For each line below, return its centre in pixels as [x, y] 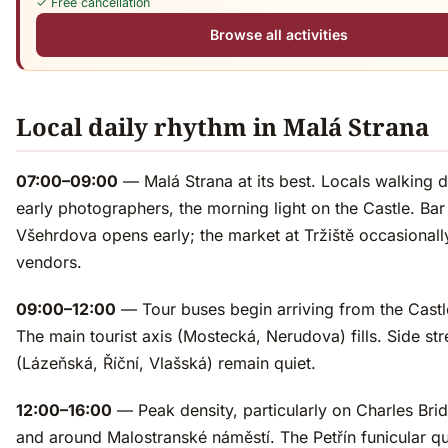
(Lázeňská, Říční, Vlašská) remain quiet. [166, 363]
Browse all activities [278, 35]
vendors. [49, 262]
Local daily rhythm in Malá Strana [222, 127]
